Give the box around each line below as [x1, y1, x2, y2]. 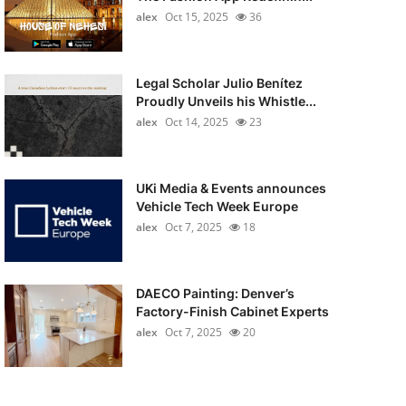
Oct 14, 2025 [164, 114, 228, 130]
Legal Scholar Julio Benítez [135, 75, 303, 91]
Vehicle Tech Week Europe [135, 198, 298, 214]
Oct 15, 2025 [164, 9, 228, 24]
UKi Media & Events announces [135, 180, 326, 196]
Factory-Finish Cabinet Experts [135, 304, 329, 319]
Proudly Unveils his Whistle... [135, 93, 316, 109]
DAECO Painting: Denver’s [135, 285, 295, 301]
